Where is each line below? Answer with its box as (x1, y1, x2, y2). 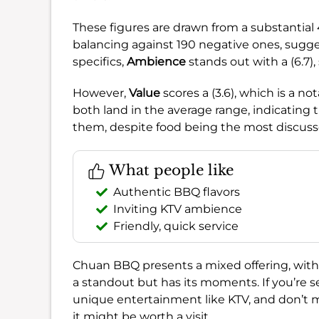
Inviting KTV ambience (113, 202, 242, 216)
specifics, (73, 54, 127, 68)
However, (73, 85, 129, 100)
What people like (105, 161, 234, 179)
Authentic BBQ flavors (113, 184, 240, 199)
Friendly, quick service (113, 219, 239, 233)
